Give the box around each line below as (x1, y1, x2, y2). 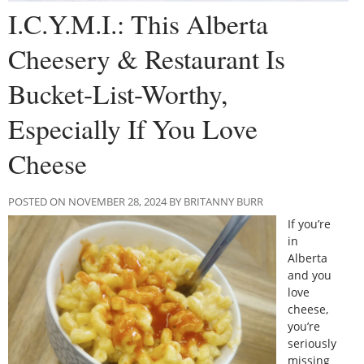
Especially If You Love (8, 110, 258, 146)
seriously (288, 335, 337, 351)
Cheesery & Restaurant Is (8, 40, 285, 76)
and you (288, 266, 332, 283)
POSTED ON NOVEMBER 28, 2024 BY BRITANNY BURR (8, 194, 263, 210)
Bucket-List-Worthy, (8, 75, 227, 111)
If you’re (288, 215, 331, 232)
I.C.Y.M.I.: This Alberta (8, 5, 268, 41)
